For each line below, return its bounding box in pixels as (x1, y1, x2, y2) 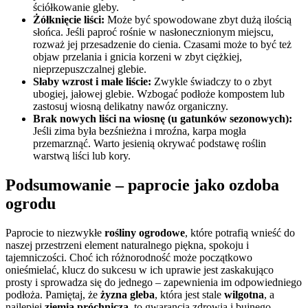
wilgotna (224, 288, 264, 300)
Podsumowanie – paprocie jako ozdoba (5, 175, 279, 194)
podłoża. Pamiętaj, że (5, 288, 100, 300)
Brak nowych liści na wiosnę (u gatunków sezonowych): (33, 112, 292, 124)
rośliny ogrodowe (104, 226, 185, 239)
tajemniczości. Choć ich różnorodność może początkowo (5, 251, 252, 263)
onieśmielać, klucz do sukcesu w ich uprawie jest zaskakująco (5, 263, 274, 276)
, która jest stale (155, 288, 224, 300)
